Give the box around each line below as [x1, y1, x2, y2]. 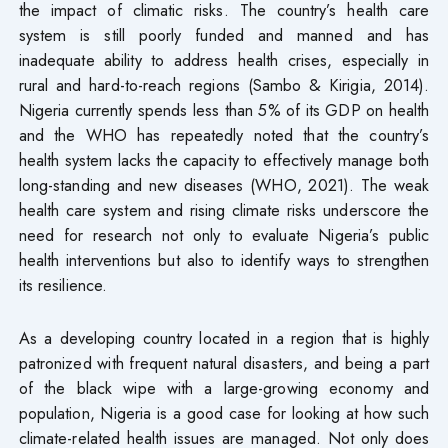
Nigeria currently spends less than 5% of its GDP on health [18, 97, 430, 122]
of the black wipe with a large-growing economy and [18, 375, 430, 400]
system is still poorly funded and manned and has [18, 22, 430, 47]
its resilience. [18, 272, 108, 297]
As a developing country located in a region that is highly [18, 325, 430, 350]
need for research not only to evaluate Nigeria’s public [18, 222, 430, 247]
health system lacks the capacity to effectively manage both [18, 147, 430, 172]
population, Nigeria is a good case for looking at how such [18, 400, 430, 425]
